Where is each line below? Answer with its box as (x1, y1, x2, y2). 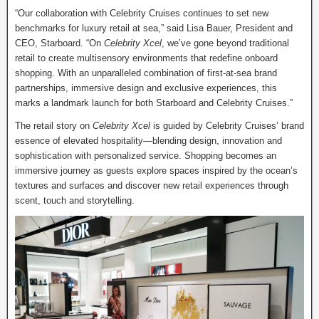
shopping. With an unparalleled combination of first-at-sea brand (15, 68, 277, 78)
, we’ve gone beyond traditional (162, 38, 289, 48)
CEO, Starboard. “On (15, 38, 104, 48)
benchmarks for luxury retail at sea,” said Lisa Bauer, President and (15, 23, 293, 33)
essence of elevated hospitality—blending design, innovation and (15, 135, 282, 146)
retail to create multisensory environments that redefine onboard (15, 53, 278, 63)
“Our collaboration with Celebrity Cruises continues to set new (15, 8, 268, 19)
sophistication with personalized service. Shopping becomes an (15, 150, 276, 161)
